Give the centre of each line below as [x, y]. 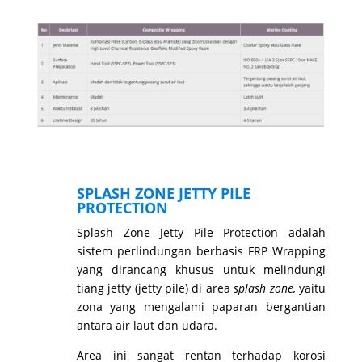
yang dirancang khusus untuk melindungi [201, 269]
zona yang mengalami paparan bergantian [201, 306]
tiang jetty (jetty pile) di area [155, 288]
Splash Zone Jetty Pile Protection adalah [201, 232]
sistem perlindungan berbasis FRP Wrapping [201, 250]
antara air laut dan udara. [147, 325]
